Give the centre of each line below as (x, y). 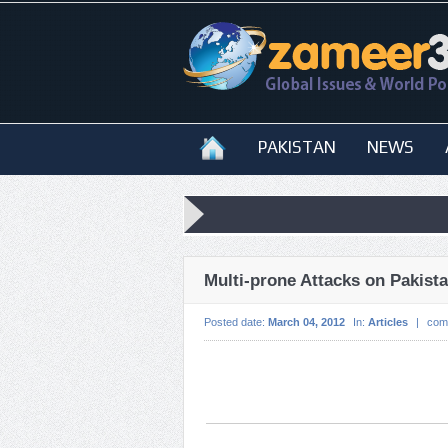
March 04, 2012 (306, 322)
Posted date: (236, 322)
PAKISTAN (297, 147)
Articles (388, 322)
